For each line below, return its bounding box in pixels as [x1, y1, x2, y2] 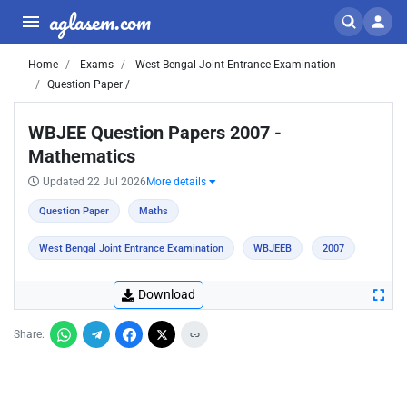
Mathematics [28, 145, 135, 167]
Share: [14, 328, 45, 341]
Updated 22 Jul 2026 [43, 175, 146, 188]
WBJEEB [253, 243, 293, 254]
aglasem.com [49, 4, 151, 39]
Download [138, 287, 195, 302]
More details [146, 175, 209, 188]
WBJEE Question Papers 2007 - [28, 122, 282, 144]
